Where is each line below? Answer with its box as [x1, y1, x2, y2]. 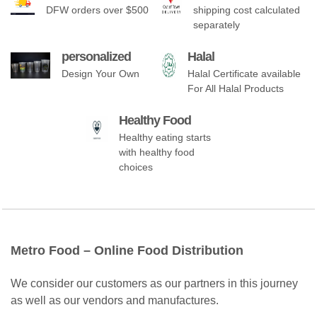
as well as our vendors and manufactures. [11, 294, 219, 307]
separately [193, 19, 241, 31]
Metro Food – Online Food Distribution [11, 243, 243, 258]
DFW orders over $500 [46, 4, 149, 16]
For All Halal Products [187, 83, 284, 95]
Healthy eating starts [118, 132, 211, 144]
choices [118, 161, 153, 173]
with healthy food [118, 146, 195, 158]
